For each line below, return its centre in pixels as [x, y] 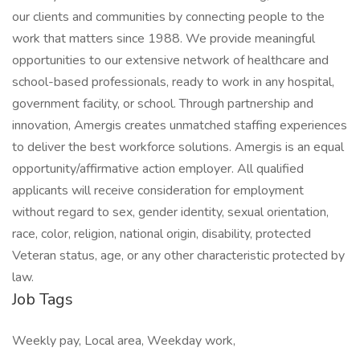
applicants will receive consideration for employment [158, 190]
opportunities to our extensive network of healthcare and [170, 60]
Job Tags [43, 299]
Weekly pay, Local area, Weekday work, [124, 341]
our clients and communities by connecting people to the [168, 17]
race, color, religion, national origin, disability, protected [162, 234]
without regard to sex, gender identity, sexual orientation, [170, 212]
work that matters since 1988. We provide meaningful [164, 39]
